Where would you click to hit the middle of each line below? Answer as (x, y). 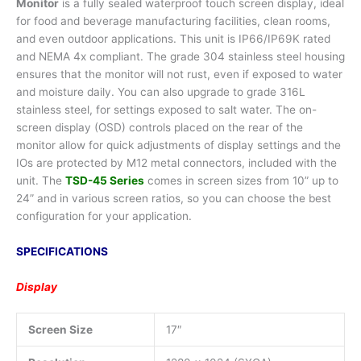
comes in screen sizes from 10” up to (241, 180)
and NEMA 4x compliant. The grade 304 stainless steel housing (180, 56)
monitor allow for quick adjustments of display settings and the (178, 145)
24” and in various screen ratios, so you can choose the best (174, 198)
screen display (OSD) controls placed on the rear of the (160, 127)
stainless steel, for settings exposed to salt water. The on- (166, 109)
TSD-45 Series (105, 180)
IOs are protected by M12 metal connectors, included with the (176, 162)
